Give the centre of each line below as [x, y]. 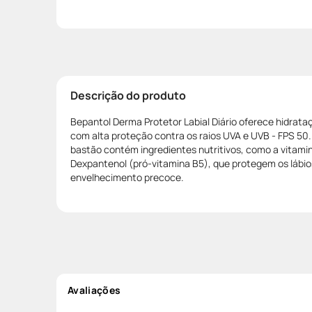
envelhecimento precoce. [127, 177]
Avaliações [94, 290]
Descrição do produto [128, 95]
